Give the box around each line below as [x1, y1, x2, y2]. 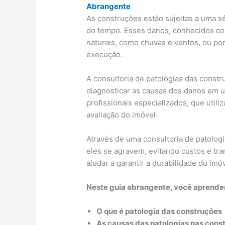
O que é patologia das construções [96, 206, 222, 216]
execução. [86, 49, 123, 59]
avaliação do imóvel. [86, 109, 158, 120]
